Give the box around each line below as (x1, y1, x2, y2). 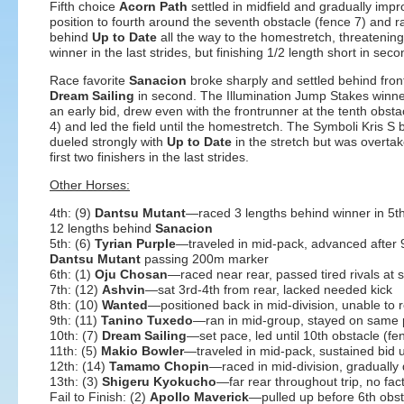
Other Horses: (50, 178, 130, 192)
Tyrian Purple (95, 236, 176, 251)
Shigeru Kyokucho (102, 374, 216, 389)
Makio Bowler (101, 344, 184, 358)
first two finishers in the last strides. (50, 150, 249, 164)
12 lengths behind (50, 221, 155, 235)
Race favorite (50, 73, 129, 87)
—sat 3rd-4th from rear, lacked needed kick (145, 282, 392, 297)
